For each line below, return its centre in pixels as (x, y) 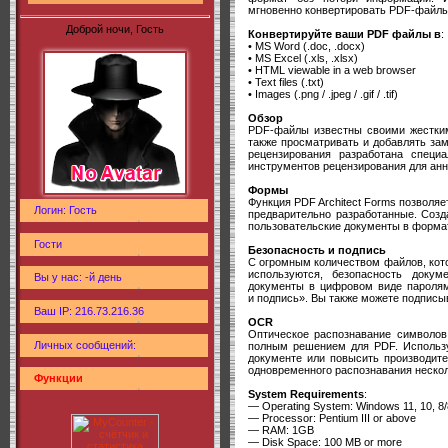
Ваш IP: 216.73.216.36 (89, 310)
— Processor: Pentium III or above (332, 417)
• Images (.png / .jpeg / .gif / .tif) (323, 93)
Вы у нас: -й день (78, 277)
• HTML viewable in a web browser (332, 69)
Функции (58, 378)
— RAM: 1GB (281, 429)
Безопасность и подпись (317, 249)
